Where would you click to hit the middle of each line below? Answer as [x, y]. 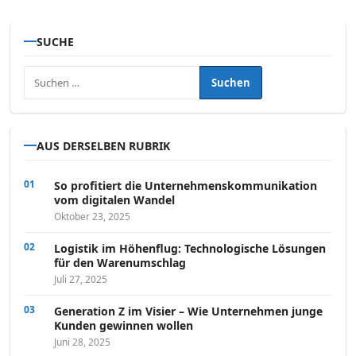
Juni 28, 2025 [82, 342]
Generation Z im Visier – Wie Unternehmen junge [188, 311]
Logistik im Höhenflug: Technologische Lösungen [190, 248]
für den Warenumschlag [120, 262]
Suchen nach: [59, 74]
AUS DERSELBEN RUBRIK [103, 145]
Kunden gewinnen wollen [124, 325]
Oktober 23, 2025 [92, 216]
